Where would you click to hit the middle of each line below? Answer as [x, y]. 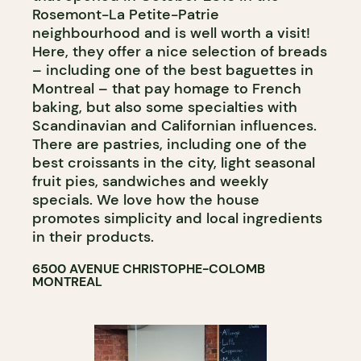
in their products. [93, 237]
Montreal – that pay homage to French [167, 88]
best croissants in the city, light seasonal [174, 162]
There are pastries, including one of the [170, 144]
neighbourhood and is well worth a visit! [171, 33]
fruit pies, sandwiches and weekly [150, 181]
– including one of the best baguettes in [173, 70]
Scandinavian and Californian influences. [174, 125]
